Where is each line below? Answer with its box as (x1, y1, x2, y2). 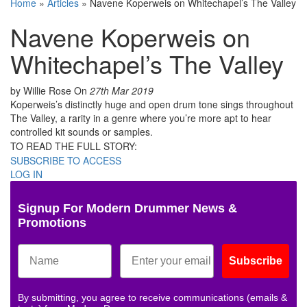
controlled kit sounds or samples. (10, 125, 153, 139)
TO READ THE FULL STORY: (10, 139, 137, 153)
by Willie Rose (10, 84, 74, 98)
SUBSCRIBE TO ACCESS (10, 153, 121, 168)
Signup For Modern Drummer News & (18, 201, 237, 216)
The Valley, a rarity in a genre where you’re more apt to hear (10, 111, 271, 125)
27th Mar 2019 (90, 84, 153, 98)
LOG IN (10, 167, 42, 182)
